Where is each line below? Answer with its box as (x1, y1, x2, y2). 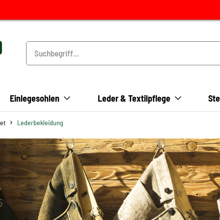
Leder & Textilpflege (97, 93, 172, 104)
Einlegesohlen (10, 93, 60, 104)
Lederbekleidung (17, 118, 63, 127)
